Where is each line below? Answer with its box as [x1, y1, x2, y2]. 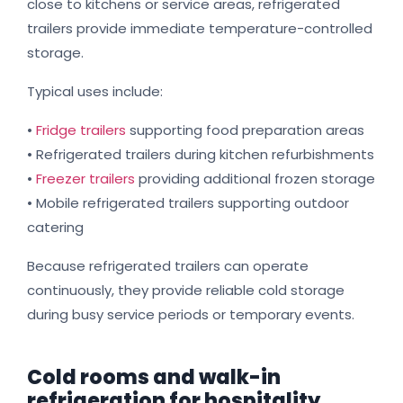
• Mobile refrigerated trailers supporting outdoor [27, 193, 349, 213]
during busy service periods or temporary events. [27, 305, 354, 325]
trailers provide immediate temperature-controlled [27, 19, 372, 39]
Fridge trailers [36, 121, 126, 140]
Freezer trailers [36, 169, 135, 189]
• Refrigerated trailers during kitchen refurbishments [27, 145, 374, 165]
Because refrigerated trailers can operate [27, 256, 309, 276]
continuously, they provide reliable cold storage [27, 281, 345, 300]
